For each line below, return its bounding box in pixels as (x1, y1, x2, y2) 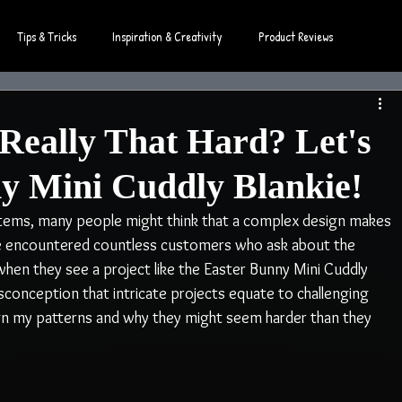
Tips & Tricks (17, 27, 76, 45)
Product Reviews (258, 27, 333, 45)
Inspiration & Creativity (112, 27, 223, 45)
